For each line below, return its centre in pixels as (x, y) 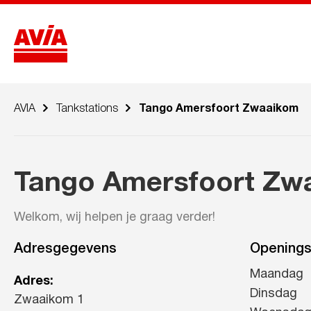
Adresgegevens (65, 249)
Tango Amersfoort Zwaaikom (219, 109)
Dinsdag (273, 294)
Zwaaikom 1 (49, 300)
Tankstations (87, 109)
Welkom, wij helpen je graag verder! (115, 218)
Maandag (276, 275)
